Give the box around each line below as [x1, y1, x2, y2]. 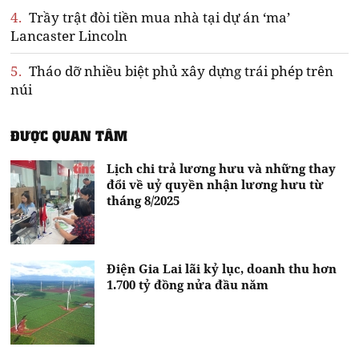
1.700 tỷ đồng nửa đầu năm [107, 276, 269, 292]
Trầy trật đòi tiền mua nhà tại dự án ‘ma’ [26, 7, 291, 26]
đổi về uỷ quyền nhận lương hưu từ [107, 175, 325, 192]
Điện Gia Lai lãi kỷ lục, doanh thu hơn [107, 260, 337, 276]
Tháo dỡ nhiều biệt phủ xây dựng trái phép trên [26, 61, 334, 80]
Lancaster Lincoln [10, 26, 128, 45]
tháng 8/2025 [107, 192, 180, 208]
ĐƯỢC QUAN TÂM [10, 125, 128, 145]
